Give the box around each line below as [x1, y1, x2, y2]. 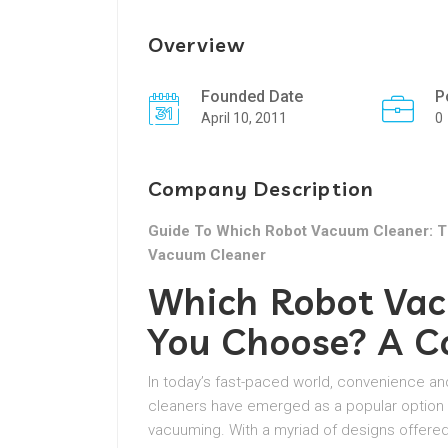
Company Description [148, 176, 374, 201]
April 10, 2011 [201, 110, 287, 126]
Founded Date [201, 87, 303, 106]
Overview [148, 32, 245, 57]
